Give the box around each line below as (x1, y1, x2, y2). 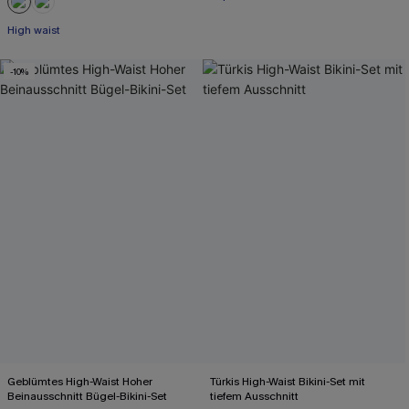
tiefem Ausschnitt (210, 389, 299, 404)
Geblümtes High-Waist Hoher (7, 374, 153, 389)
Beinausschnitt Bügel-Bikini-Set (7, 389, 167, 404)
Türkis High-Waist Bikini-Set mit (210, 374, 366, 389)
